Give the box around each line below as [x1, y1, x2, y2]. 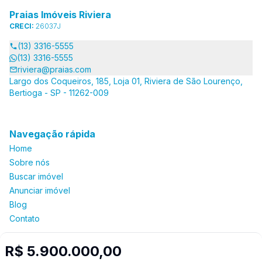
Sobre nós [9, 157, 50, 167]
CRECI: [9, 22, 36, 30]
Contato [9, 213, 40, 223]
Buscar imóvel [9, 171, 63, 181]
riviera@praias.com [18, 64, 91, 74]
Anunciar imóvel [9, 185, 70, 195]
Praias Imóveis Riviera [9, 9, 111, 20]
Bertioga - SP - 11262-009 [9, 88, 109, 98]
